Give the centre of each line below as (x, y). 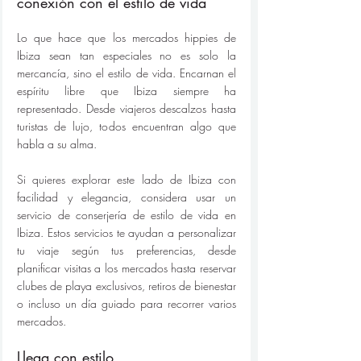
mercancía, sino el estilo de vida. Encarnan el (127, 73)
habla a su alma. (57, 144)
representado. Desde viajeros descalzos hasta (127, 109)
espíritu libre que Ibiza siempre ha (127, 91)
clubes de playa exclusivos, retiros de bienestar (127, 286)
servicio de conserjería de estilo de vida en (127, 215)
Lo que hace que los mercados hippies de (127, 38)
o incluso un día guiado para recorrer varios (127, 304)
